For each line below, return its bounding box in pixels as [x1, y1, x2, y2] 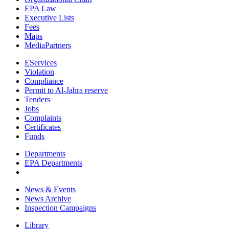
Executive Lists [25, 13, 74, 22]
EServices [25, 58, 57, 67]
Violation [25, 67, 54, 76]
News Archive [25, 194, 71, 203]
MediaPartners [25, 41, 71, 50]
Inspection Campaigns [25, 203, 96, 212]
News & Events [25, 185, 76, 194]
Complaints [25, 113, 61, 122]
